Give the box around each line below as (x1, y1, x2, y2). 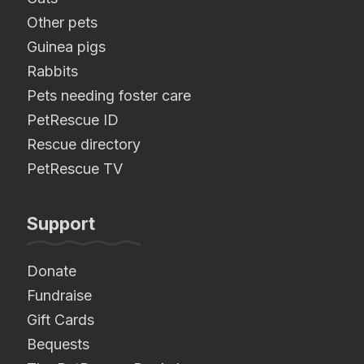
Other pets (27, 14, 97, 32)
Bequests (27, 336, 89, 353)
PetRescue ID (27, 111, 119, 129)
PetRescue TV (27, 160, 123, 178)
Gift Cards (27, 311, 94, 329)
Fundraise (27, 287, 92, 305)
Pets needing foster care (27, 87, 191, 105)
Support (27, 213, 95, 235)
